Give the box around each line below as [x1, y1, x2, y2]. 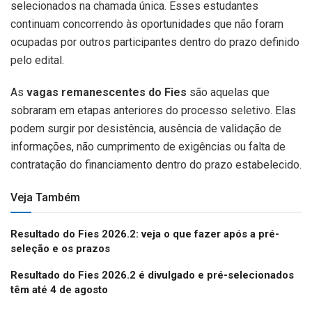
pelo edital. [10, 54, 64, 68]
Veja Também [10, 191, 80, 205]
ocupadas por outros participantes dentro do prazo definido [10, 36, 299, 49]
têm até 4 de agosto [10, 283, 108, 297]
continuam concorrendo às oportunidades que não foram [10, 17, 283, 31]
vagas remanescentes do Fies [26, 86, 187, 100]
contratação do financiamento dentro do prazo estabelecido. [10, 158, 302, 172]
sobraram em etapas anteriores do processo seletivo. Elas [10, 104, 296, 118]
